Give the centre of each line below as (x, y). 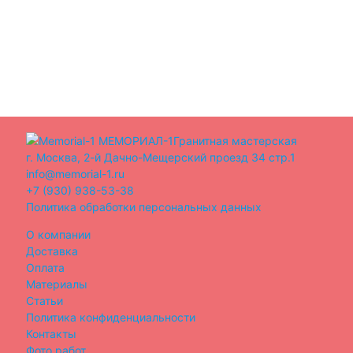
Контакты (51, 333)
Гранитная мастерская (235, 140)
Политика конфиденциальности (110, 317)
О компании (58, 234)
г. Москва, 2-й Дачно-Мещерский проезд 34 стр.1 (160, 157)
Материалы (56, 284)
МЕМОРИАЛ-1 (136, 140)
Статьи (44, 300)
